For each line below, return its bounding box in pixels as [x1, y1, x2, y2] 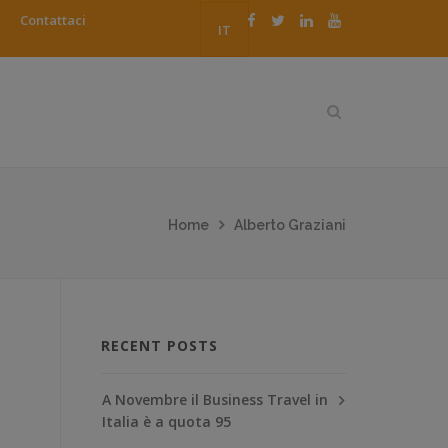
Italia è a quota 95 [102, 411, 231, 431]
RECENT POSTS [101, 335, 218, 355]
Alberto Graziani [234, 216, 346, 233]
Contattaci [20, 11, 86, 29]
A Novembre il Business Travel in [102, 389, 328, 409]
